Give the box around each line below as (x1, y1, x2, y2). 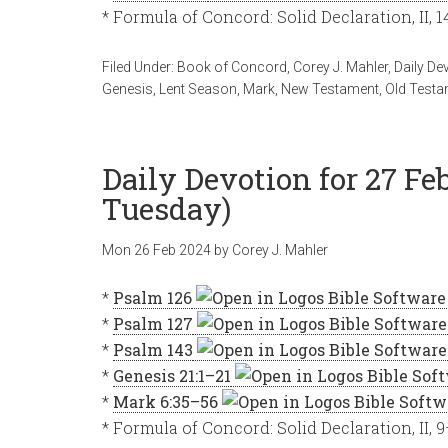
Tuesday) (102, 189, 231, 228)
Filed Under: (102, 59, 177, 75)
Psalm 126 (113, 287, 192, 308)
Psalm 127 (113, 313, 193, 334)
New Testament (281, 81, 379, 97)
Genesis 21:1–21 (113, 365, 231, 386)
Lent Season (159, 81, 237, 97)
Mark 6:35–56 (113, 391, 218, 412)
